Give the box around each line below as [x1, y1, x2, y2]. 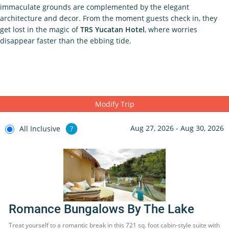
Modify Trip [95, 99, 134, 109]
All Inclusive [19, 124, 60, 133]
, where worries [145, 25, 197, 34]
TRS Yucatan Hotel [80, 25, 145, 34]
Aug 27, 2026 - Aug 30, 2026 [130, 123, 224, 133]
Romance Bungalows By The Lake [9, 202, 194, 216]
